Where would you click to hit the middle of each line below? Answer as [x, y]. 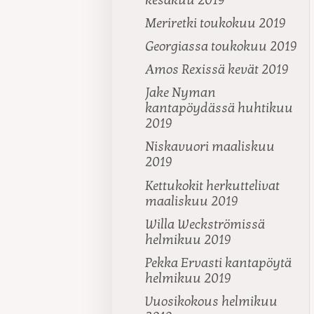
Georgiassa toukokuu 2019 [221, 46]
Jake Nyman [181, 93]
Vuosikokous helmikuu [212, 302]
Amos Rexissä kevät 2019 [217, 70]
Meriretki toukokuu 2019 [216, 23]
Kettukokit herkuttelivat [213, 185]
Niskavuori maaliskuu [210, 147]
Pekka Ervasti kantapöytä [219, 263]
